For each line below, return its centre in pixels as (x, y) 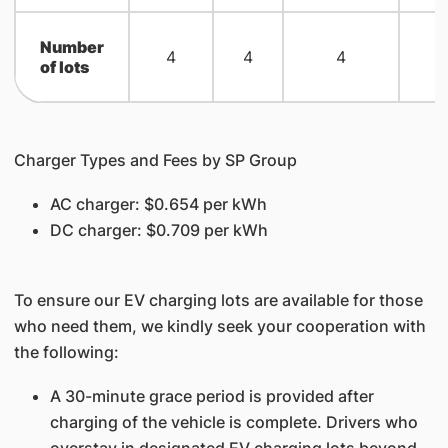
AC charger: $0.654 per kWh (158, 204)
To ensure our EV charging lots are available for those (218, 300)
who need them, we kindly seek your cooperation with (219, 326)
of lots (64, 67)
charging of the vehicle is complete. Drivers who (233, 422)
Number (71, 47)
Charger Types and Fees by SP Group (155, 160)
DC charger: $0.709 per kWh (158, 230)
